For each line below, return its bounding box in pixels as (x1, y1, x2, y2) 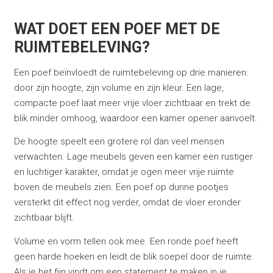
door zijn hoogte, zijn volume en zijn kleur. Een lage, (13, 82, 224, 93)
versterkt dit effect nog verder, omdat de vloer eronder (13, 197, 241, 208)
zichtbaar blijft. (13, 212, 74, 224)
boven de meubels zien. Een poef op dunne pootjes (13, 182, 229, 193)
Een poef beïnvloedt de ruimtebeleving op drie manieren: (13, 66, 248, 78)
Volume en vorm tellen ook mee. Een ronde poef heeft (13, 235, 238, 247)
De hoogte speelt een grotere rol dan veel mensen (13, 136, 224, 147)
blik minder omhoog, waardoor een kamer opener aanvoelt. (13, 112, 257, 124)
